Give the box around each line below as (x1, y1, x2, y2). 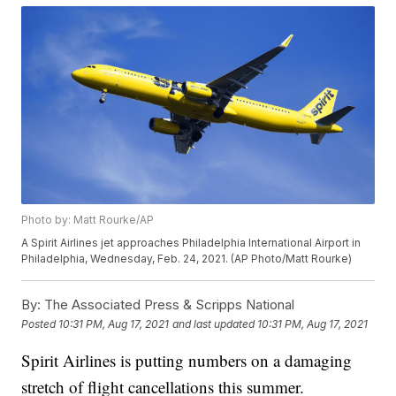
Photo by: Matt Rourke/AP (21, 213, 155, 227)
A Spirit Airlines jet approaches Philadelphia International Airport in (21, 236, 362, 250)
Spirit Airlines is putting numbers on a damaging (21, 349, 353, 372)
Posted (21, 316, 59, 331)
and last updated (172, 316, 255, 331)
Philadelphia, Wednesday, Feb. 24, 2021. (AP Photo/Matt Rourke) (21, 252, 353, 266)
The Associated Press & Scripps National (41, 296, 295, 314)
